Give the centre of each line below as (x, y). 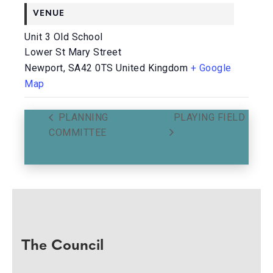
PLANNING (82, 117)
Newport (44, 68)
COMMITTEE (78, 132)
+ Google (211, 68)
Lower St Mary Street (73, 52)
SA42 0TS (90, 68)
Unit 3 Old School (64, 37)
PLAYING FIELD (209, 117)
